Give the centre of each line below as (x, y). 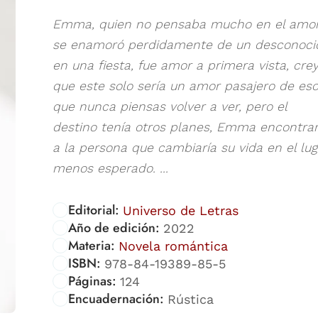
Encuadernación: (116, 298)
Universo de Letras (180, 210)
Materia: (92, 245)
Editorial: (94, 210)
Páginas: (92, 281)
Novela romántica (173, 246)
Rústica (190, 299)
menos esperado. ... (110, 168)
